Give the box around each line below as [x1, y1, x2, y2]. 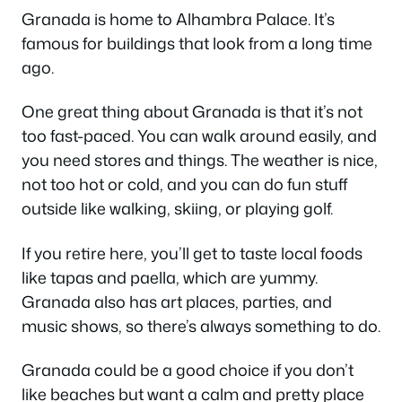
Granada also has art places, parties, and [22, 289, 332, 313]
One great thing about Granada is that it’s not [22, 100, 363, 124]
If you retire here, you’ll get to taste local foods [22, 240, 363, 265]
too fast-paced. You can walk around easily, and [22, 124, 377, 148]
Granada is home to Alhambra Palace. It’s [22, 6, 335, 31]
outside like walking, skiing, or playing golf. [22, 197, 333, 221]
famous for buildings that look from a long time [22, 31, 372, 55]
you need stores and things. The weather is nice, [22, 148, 378, 172]
